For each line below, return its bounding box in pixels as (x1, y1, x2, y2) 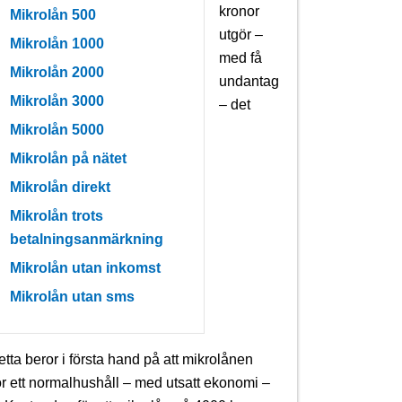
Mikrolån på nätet (10, 150, 127, 166)
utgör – (219, 26, 263, 42)
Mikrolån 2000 (10, 64, 104, 80)
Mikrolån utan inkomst (10, 259, 161, 275)
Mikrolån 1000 (10, 35, 104, 51)
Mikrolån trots (10, 207, 103, 223)
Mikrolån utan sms (10, 288, 135, 304)
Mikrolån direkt (10, 179, 110, 195)
